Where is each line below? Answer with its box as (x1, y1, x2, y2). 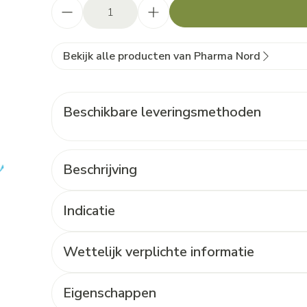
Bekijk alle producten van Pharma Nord (62, 49, 260, 64)
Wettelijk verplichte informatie (62, 243, 254, 261)
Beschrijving (62, 160, 137, 179)
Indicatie (62, 201, 115, 220)
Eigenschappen (62, 284, 156, 302)
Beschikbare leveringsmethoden (62, 103, 261, 121)
